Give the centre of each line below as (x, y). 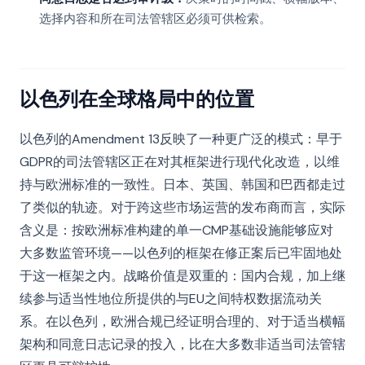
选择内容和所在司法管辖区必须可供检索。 (155, 19)
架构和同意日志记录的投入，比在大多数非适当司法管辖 (182, 344)
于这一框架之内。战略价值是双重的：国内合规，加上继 (182, 276)
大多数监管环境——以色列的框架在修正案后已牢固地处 (181, 253)
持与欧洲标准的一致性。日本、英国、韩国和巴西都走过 (182, 185)
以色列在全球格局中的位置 (137, 99)
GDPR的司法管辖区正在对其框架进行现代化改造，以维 (180, 162)
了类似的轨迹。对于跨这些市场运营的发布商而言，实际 (182, 207)
